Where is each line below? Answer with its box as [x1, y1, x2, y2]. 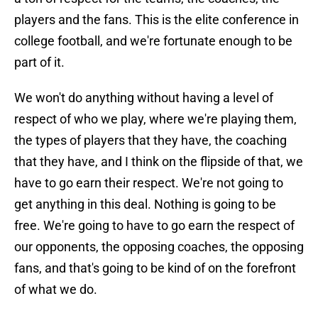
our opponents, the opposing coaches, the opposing [14, 239, 304, 255]
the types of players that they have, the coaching [14, 133, 287, 148]
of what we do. [14, 282, 97, 297]
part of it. [14, 55, 65, 70]
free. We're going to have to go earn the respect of [14, 218, 295, 234]
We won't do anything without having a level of [14, 90, 273, 106]
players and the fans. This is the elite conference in [14, 12, 299, 28]
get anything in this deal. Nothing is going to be [14, 197, 276, 212]
